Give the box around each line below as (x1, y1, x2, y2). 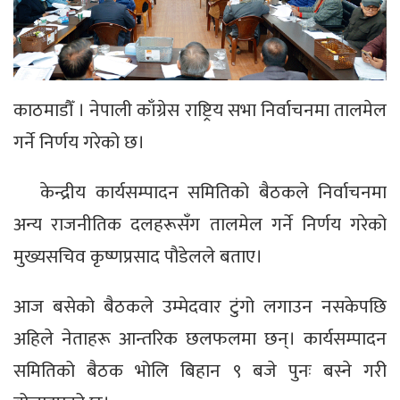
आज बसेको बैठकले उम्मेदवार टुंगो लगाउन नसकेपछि (13, 290, 387, 322)
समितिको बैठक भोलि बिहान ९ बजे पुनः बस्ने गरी (13, 354, 387, 387)
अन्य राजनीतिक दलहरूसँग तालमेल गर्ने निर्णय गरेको (13, 208, 387, 240)
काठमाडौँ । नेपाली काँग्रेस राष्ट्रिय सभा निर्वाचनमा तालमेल (13, 94, 387, 126)
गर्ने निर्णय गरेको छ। (13, 126, 145, 158)
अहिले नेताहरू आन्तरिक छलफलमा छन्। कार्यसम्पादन (13, 322, 387, 354)
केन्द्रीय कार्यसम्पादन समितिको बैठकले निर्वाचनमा (40, 176, 387, 208)
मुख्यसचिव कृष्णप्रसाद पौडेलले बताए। (13, 240, 262, 272)
